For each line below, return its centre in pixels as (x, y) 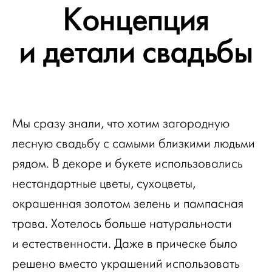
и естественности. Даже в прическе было (125, 244)
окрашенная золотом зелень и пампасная (128, 204)
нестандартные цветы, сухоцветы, (104, 184)
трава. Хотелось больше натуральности (122, 224)
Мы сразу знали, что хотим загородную (121, 124)
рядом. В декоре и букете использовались (127, 164)
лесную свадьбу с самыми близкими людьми (134, 144)
